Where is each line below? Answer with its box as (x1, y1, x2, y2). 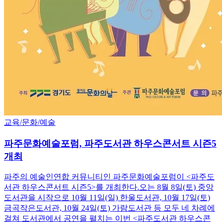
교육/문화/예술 (4, 117, 55, 126)
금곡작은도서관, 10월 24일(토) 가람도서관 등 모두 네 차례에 (4, 204, 215, 213)
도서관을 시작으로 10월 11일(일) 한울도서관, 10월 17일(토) (4, 193, 210, 202)
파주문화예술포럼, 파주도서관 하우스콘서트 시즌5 (4, 138, 217, 149)
